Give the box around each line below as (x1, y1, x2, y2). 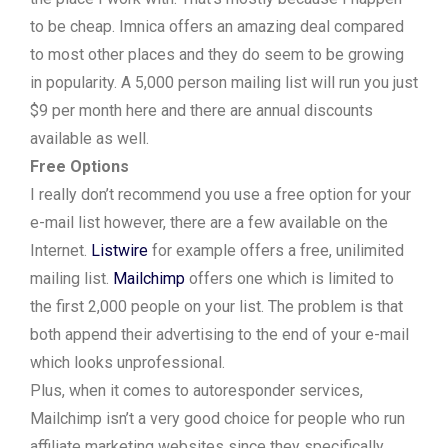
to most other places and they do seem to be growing (30, 45, 404, 65)
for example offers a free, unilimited (148, 241, 404, 261)
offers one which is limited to (185, 269, 394, 289)
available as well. (30, 129, 149, 149)
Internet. (30, 241, 91, 261)
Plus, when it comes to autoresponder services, (30, 381, 363, 401)
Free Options (30, 157, 129, 177)
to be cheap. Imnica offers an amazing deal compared (30, 17, 404, 37)
